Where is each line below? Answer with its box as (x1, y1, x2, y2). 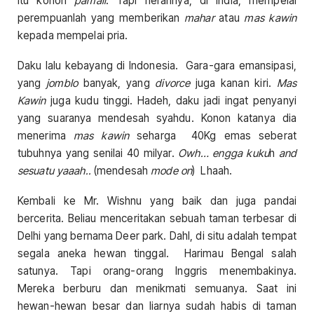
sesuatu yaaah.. (18, 163, 94, 177)
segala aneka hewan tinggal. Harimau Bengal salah (18, 247, 296, 261)
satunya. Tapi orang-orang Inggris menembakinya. (18, 264, 296, 278)
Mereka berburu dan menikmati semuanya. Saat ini (18, 282, 296, 296)
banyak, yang (77, 76, 156, 90)
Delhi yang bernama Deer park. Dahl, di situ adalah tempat (18, 229, 296, 243)
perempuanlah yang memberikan (18, 11, 185, 25)
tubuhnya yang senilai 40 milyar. (18, 146, 179, 160)
